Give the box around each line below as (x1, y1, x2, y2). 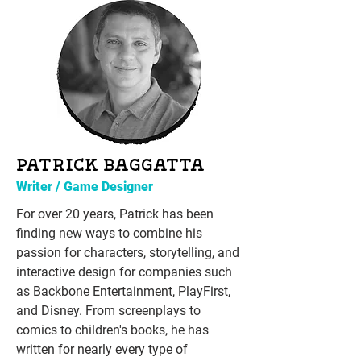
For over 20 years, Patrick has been (16, 206, 214, 222)
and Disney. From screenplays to (16, 303, 201, 318)
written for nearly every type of (16, 342, 188, 357)
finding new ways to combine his (16, 226, 202, 241)
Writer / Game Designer (16, 179, 153, 194)
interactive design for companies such (16, 264, 232, 280)
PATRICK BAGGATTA (16, 156, 205, 176)
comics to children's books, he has (16, 322, 209, 338)
